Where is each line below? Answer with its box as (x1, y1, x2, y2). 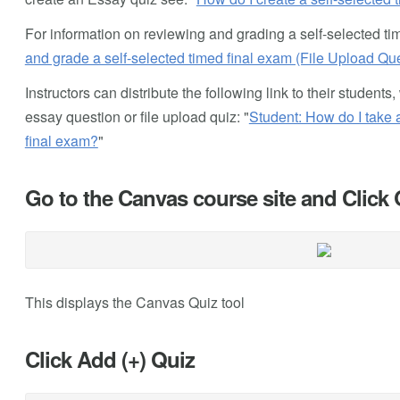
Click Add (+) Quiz (24, 343, 195, 374)
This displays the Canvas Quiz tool (24, 291, 245, 312)
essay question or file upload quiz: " (24, 105, 249, 127)
